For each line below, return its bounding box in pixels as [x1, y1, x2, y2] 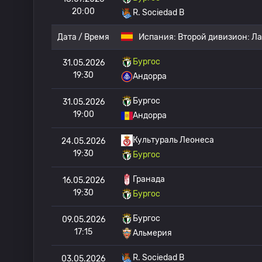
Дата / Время [57, 32, 109, 42]
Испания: [139, 32, 178, 42]
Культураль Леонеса [133, 135, 214, 145]
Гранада [133, 174, 165, 184]
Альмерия [133, 228, 172, 238]
